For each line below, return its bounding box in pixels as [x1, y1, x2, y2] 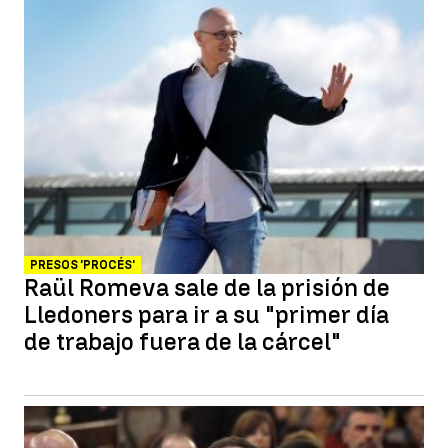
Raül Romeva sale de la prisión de [24, 273, 390, 302]
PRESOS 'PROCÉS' [30, 258, 135, 272]
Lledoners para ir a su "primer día [24, 300, 389, 329]
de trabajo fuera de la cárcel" [24, 327, 341, 356]
